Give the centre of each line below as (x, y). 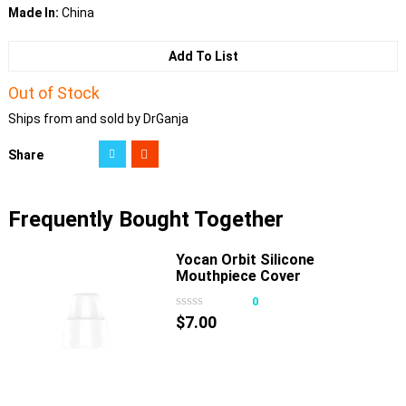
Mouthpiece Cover (238, 276)
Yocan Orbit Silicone (245, 260)
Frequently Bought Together (145, 220)
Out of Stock (53, 93)
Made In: (34, 13)
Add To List (203, 57)
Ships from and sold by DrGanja (98, 119)
